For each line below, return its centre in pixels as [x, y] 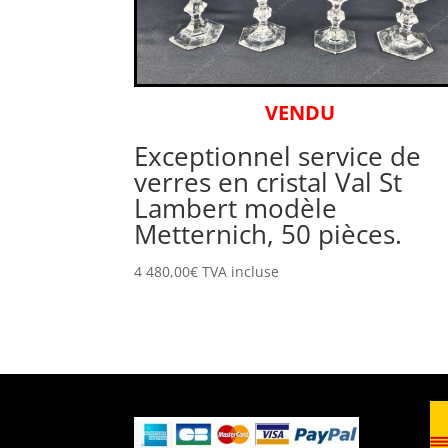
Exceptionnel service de [278, 156]
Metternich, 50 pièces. [268, 234]
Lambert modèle [236, 208]
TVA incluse [241, 272]
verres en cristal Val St [268, 182]
